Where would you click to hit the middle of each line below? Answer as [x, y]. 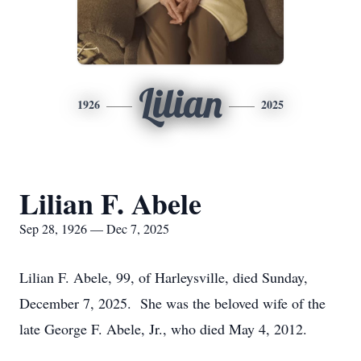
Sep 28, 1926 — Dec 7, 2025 [94, 228]
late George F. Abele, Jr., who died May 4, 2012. [163, 329]
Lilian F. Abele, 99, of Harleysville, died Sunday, [164, 277]
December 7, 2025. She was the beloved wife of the [172, 303]
